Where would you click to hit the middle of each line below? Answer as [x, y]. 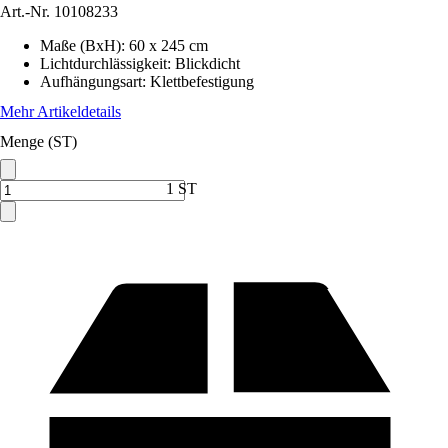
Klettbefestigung [202, 81]
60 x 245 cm [168, 45]
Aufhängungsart [91, 81]
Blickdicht [207, 63]
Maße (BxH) [80, 45]
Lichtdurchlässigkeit [103, 63]
